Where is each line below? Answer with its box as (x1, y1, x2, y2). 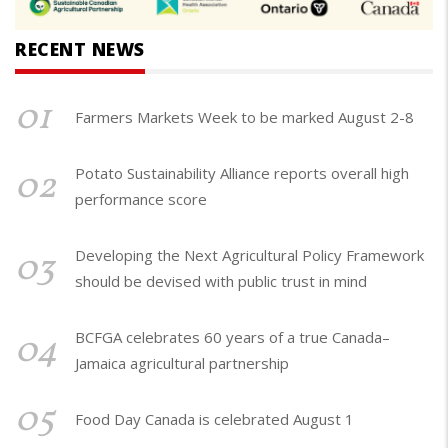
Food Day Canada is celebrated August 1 (83, 409, 354, 430)
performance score (75, 189, 207, 210)
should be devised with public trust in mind (75, 271, 367, 292)
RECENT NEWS (15, 37, 145, 62)
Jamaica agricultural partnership (75, 353, 289, 374)
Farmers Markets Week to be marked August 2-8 (83, 107, 414, 128)
